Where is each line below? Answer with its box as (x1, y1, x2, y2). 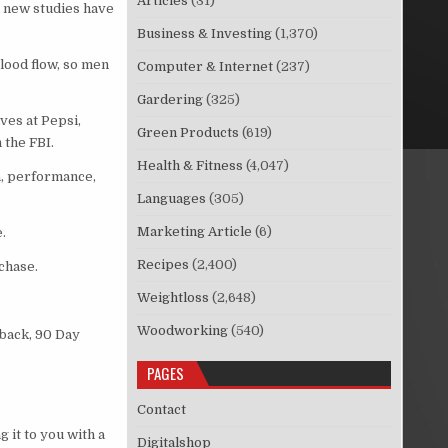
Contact (137, 402, 187, 418)
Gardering (137, 92, 204, 108)
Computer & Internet (137, 59, 274, 75)
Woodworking (137, 323, 229, 339)
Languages (137, 191, 207, 207)
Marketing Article (137, 224, 253, 240)
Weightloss (137, 290, 210, 306)
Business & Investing (137, 26, 273, 42)
